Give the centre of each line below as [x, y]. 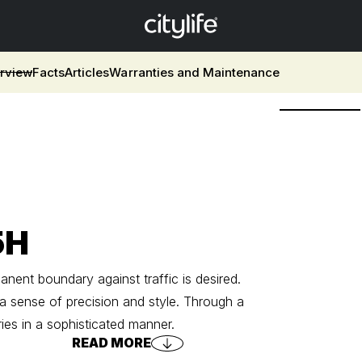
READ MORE [112, 343]
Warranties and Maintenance [194, 72]
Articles [87, 72]
